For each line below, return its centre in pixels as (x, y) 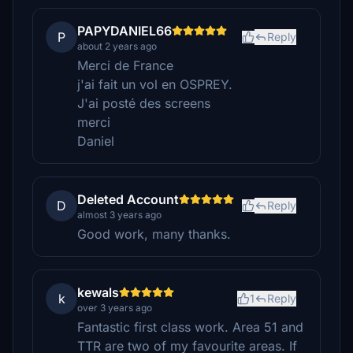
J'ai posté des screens (144, 103)
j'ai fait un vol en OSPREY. (155, 84)
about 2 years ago (117, 46)
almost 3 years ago (119, 215)
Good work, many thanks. (154, 234)
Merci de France (125, 65)
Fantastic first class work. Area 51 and (190, 327)
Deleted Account (128, 199)
